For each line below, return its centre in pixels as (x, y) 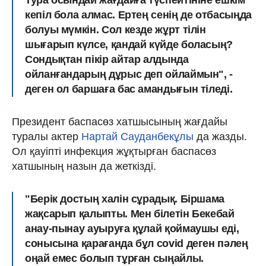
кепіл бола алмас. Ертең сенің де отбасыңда (138, 15)
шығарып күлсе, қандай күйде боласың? (129, 44)
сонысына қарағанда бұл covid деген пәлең (137, 243)
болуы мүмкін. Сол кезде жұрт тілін (115, 29)
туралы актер (47, 136)
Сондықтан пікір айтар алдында (107, 59)
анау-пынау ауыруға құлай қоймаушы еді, (132, 228)
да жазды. (220, 136)
